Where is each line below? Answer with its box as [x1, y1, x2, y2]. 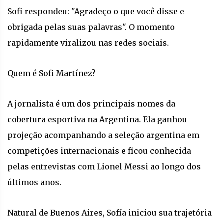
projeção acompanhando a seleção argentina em [7, 130, 199, 140]
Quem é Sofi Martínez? [7, 68, 96, 78]
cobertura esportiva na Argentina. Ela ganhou [7, 114, 187, 124]
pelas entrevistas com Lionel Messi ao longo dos [7, 161, 201, 171]
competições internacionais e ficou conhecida [7, 145, 191, 156]
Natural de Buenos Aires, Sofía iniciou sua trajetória [7, 207, 212, 218]
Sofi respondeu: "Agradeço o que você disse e [7, 6, 184, 16]
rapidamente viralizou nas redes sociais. [7, 37, 169, 48]
